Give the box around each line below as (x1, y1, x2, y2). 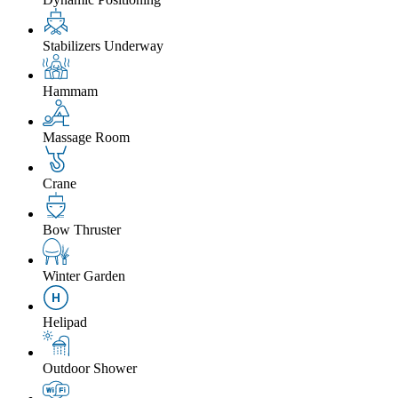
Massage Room (43, 130, 130, 146)
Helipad (43, 314, 87, 330)
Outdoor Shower (43, 361, 137, 377)
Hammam (43, 84, 98, 99)
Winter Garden (43, 268, 125, 284)
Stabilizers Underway (43, 38, 163, 54)
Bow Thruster (43, 222, 121, 238)
